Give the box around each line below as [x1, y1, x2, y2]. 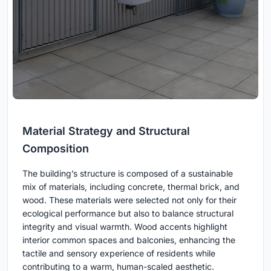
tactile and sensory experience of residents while [22, 248, 215, 259]
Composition [22, 142, 89, 155]
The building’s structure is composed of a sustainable [22, 168, 233, 179]
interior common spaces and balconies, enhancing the [22, 235, 235, 246]
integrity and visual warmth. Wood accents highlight [22, 221, 227, 232]
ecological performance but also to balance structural [22, 208, 233, 219]
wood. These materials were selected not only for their [22, 195, 237, 206]
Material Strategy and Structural [22, 125, 190, 138]
